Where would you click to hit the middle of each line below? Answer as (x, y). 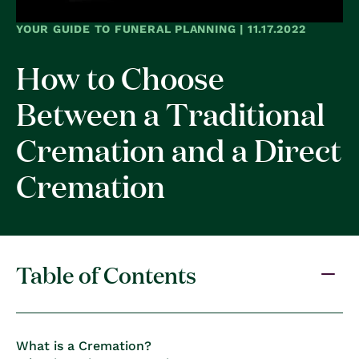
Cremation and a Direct (179, 149)
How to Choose (120, 77)
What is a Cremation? (84, 345)
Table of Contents (106, 273)
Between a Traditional (170, 113)
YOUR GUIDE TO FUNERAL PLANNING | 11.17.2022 (161, 28)
